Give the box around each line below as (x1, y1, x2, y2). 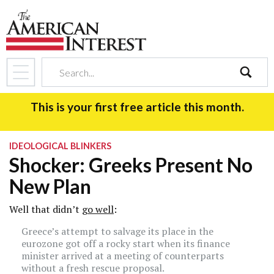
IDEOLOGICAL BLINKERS (9, 141, 111, 151)
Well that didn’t (9, 202, 82, 216)
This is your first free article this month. (30, 100, 244, 114)
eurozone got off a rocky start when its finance (21, 237, 230, 250)
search (239, 87, 267, 100)
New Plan (9, 174, 91, 198)
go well (82, 202, 114, 216)
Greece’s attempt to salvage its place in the (21, 224, 213, 238)
